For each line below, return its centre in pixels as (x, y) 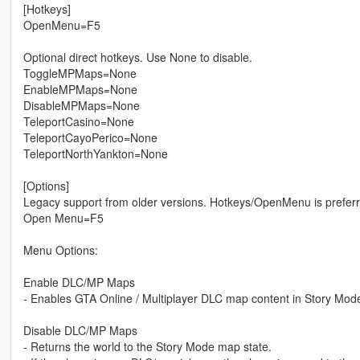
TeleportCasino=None (78, 122)
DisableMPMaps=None (81, 106)
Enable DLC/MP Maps (79, 282)
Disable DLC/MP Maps (80, 331)
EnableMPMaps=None (80, 90)
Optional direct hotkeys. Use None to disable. (137, 57)
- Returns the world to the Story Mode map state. (147, 347)
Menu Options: (60, 250)
